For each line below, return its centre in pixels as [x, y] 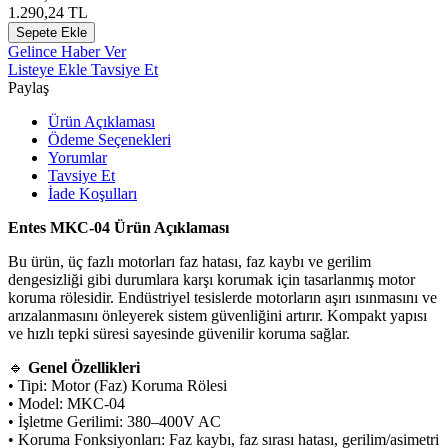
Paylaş [28, 87]
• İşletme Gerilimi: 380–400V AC [114, 421]
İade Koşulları [92, 193]
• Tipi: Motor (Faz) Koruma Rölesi [117, 385]
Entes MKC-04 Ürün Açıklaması [118, 227]
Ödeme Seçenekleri [109, 139]
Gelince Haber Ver [67, 51]
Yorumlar [77, 157]
